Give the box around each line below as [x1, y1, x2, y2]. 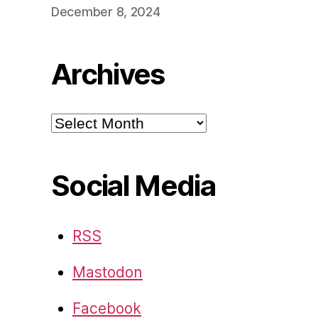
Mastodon [72, 263, 143, 282]
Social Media [51, 168, 216, 204]
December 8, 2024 [51, 4, 160, 20]
